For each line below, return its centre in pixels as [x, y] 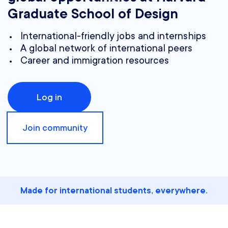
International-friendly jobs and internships [113, 36]
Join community [55, 128]
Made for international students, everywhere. [114, 191]
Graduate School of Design [93, 14]
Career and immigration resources [95, 61]
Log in [49, 97]
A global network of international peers [106, 49]
